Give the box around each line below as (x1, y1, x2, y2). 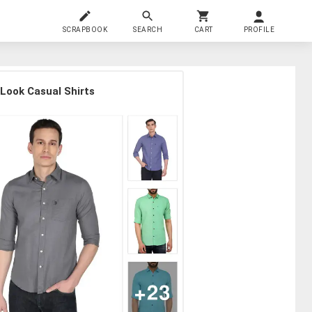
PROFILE (243, 25, 275, 33)
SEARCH (133, 25, 162, 33)
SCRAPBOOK (62, 25, 108, 33)
